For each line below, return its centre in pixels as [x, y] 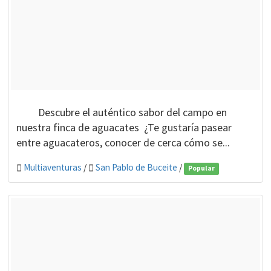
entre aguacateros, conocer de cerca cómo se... [123, 143]
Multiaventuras [52, 168]
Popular [201, 168]
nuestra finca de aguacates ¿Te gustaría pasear [124, 128]
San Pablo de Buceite [136, 168]
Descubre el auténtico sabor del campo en [121, 113]
